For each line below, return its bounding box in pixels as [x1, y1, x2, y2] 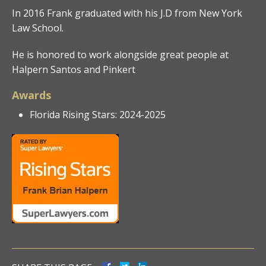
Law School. [12, 21, 64, 34]
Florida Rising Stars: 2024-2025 [30, 107, 166, 121]
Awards [12, 87, 51, 102]
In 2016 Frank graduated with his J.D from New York [12, 6, 242, 20]
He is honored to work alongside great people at [12, 47, 229, 61]
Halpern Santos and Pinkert [12, 62, 135, 76]
